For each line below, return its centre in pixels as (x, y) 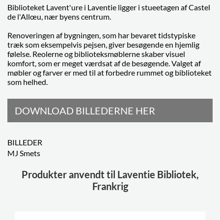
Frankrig (110, 186)
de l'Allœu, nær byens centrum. (60, 16)
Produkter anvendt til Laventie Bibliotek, (110, 174)
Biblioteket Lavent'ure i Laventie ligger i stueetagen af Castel (109, 7)
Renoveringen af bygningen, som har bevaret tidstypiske (101, 35)
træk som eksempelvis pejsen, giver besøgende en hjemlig (103, 44)
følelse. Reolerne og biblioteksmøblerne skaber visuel (96, 54)
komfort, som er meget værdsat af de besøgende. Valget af (104, 63)
